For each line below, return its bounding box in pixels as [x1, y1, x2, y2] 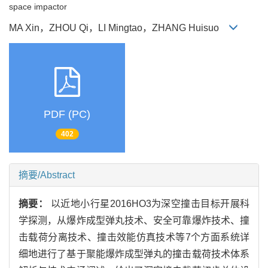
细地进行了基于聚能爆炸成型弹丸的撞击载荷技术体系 [19, 249, 249, 260]
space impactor [9, 2, 67, 12]
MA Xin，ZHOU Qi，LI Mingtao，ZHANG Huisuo [9, 23, 229, 33]
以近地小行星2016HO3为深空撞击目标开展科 [50, 199, 250, 209]
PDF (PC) [44, 108, 90, 120]
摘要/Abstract [19, 170, 75, 181]
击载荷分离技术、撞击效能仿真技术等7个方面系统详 [19, 232, 249, 243]
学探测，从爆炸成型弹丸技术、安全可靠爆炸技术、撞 [19, 215, 249, 226]
